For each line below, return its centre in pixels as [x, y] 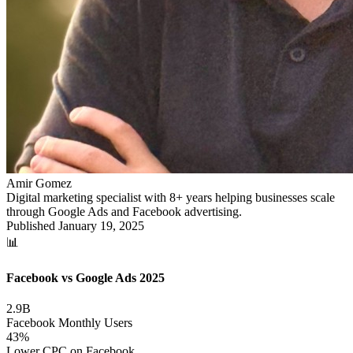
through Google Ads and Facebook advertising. [124, 211]
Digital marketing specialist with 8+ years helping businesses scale [171, 197]
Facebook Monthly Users [69, 323]
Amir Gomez [39, 183]
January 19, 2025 [101, 225]
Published [32, 225]
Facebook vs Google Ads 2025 [85, 278]
